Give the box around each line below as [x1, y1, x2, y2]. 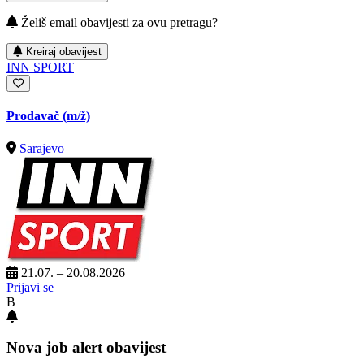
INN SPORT [6, 60, 74, 75]
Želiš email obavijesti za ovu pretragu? [18, 15, 218, 30]
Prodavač [6, 109, 63, 123]
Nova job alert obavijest [6, 339, 166, 357]
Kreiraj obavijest [26, 45, 102, 58]
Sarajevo [19, 141, 64, 155]
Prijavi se [6, 279, 54, 294]
